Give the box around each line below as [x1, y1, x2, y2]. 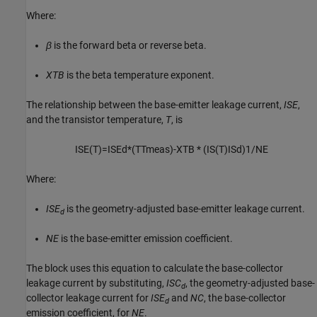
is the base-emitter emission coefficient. [59, 233, 233, 245]
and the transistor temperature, [26, 114, 166, 126]
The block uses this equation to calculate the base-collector [26, 263, 283, 275]
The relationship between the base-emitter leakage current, [26, 99, 284, 111]
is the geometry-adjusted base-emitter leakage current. [64, 203, 305, 215]
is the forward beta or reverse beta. [52, 40, 207, 52]
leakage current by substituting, [26, 277, 166, 289]
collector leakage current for [26, 292, 151, 304]
